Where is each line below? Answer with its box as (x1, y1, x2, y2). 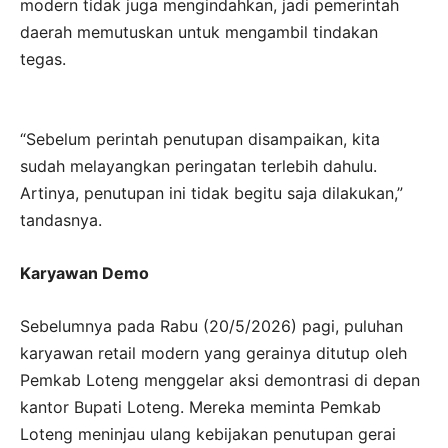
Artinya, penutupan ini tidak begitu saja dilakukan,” (20, 183, 403, 204)
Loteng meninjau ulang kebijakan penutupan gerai (20, 424, 396, 445)
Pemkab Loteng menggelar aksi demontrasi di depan (20, 370, 420, 391)
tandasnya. (20, 210, 102, 231)
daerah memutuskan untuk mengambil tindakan (20, 22, 378, 43)
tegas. (20, 49, 66, 70)
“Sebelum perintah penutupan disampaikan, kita (20, 129, 380, 150)
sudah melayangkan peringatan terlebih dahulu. (20, 156, 377, 177)
